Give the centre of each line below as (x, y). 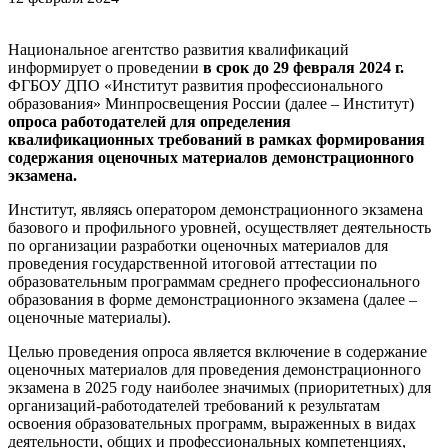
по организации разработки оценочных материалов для (198, 245)
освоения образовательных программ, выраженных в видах (212, 423)
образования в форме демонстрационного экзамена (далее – (212, 299)
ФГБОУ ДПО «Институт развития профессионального (195, 85)
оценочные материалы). (89, 317)
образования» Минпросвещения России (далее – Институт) (211, 103)
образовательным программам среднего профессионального (214, 281)
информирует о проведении (103, 67)
